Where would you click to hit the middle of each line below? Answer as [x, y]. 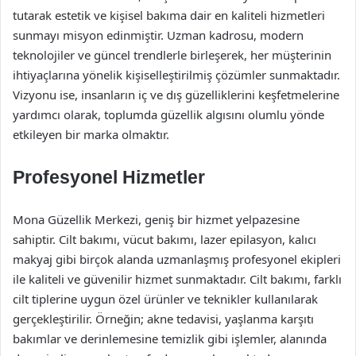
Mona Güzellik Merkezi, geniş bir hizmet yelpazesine [156, 219]
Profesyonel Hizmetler [109, 177]
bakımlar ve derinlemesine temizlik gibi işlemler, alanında [170, 339]
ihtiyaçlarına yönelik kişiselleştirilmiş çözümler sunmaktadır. [176, 75]
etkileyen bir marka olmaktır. [91, 134]
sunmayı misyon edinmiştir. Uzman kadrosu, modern [158, 35]
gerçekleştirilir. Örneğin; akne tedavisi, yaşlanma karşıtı [163, 319]
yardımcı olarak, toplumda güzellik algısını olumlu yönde [168, 114]
